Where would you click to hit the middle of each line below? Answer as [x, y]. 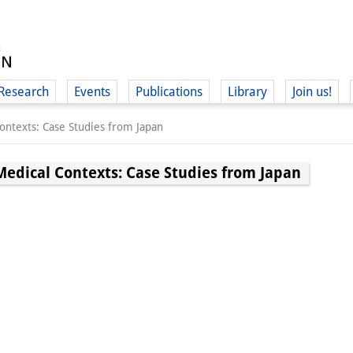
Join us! [312, 92]
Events [92, 92]
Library [247, 92]
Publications [169, 92]
